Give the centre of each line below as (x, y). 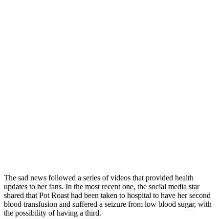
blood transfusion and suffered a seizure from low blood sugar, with (108, 204)
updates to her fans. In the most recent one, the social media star (102, 186)
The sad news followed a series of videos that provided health (99, 177)
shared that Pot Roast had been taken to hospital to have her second (107, 195)
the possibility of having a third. (54, 213)
